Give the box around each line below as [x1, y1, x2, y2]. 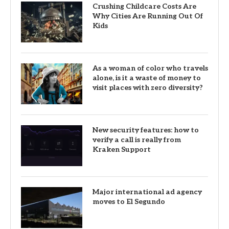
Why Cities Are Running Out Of [93, 11, 203, 20]
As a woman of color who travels [93, 63, 208, 73]
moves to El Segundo [93, 197, 165, 206]
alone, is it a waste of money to [93, 73, 201, 82]
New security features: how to [93, 125, 199, 134]
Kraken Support [93, 145, 151, 154]
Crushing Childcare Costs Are [93, 2, 196, 11]
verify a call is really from [93, 135, 181, 144]
